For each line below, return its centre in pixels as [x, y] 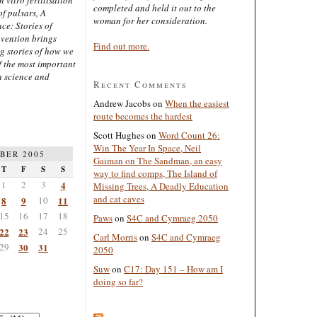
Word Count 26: [189, 135]
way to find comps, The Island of [155, 173]
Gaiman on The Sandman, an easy [158, 160]
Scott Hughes [119, 135]
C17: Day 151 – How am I [173, 269]
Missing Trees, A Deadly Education [161, 186]
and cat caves [119, 198]
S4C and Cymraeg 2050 [172, 218]
